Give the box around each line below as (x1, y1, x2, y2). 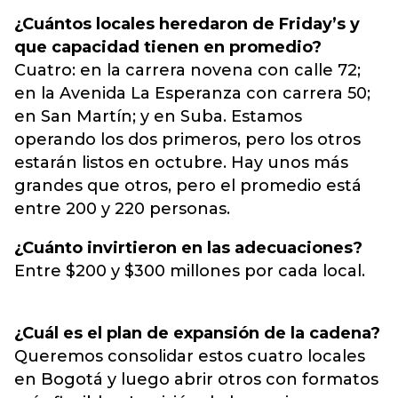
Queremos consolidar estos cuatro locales (14, 346, 365, 366)
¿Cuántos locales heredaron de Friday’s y (14, 14, 360, 34)
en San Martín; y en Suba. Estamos (14, 107, 302, 126)
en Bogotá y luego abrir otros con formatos (14, 370, 378, 389)
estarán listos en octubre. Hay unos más (14, 153, 348, 172)
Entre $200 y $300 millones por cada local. (14, 261, 365, 281)
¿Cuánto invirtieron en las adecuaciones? (14, 238, 362, 258)
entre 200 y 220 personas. (14, 199, 230, 219)
